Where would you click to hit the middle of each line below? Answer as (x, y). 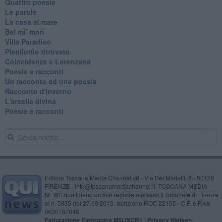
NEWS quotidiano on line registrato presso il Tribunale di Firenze (131, 194)
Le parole (21, 12)
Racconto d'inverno (38, 91)
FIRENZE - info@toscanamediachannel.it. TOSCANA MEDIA (126, 186)
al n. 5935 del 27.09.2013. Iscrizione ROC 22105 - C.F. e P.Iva (127, 203)
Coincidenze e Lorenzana (48, 61)
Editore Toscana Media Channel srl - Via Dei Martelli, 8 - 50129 (129, 177)
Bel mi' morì (24, 31)
